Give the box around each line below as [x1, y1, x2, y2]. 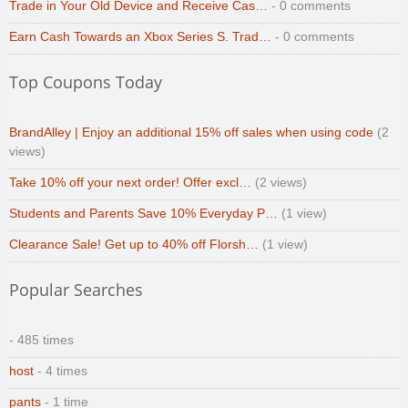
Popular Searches [9, 278, 143, 301]
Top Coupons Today [9, 70, 162, 93]
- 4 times [34, 363, 87, 378]
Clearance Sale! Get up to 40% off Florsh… [9, 237, 259, 251]
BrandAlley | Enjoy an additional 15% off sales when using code [9, 125, 373, 139]
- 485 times [9, 332, 74, 347]
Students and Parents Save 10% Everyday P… [9, 206, 278, 220]
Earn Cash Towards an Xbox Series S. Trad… [9, 29, 271, 44]
